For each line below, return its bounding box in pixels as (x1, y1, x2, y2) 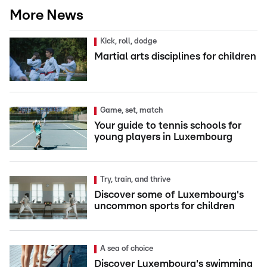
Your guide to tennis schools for (94, 120, 241, 131)
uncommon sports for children (94, 200, 235, 211)
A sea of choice (100, 244, 153, 253)
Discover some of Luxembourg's (94, 189, 244, 200)
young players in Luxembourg (94, 131, 232, 142)
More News (10, 8, 83, 23)
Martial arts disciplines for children (94, 51, 256, 61)
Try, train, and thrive (100, 175, 170, 184)
